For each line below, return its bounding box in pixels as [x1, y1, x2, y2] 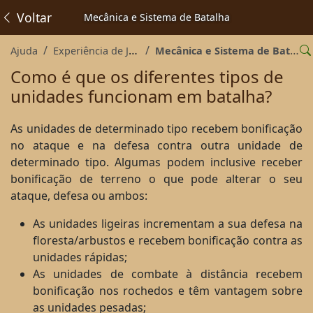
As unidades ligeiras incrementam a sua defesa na [33, 216, 303, 231]
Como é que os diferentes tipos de [10, 65, 284, 88]
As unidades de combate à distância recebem [33, 266, 303, 282]
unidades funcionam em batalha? [10, 85, 272, 108]
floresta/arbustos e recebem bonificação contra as [33, 233, 303, 248]
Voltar [13, 9, 52, 26]
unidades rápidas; [33, 249, 127, 265]
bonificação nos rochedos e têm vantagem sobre [33, 283, 303, 298]
